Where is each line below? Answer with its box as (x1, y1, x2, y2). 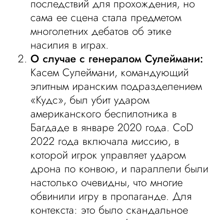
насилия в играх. (30, 37, 109, 53)
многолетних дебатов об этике (30, 23, 172, 39)
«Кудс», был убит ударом (30, 92, 150, 108)
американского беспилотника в (30, 106, 177, 121)
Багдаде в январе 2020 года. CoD (30, 119, 194, 135)
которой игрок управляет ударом (30, 147, 186, 163)
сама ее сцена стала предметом (30, 9, 182, 25)
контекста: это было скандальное (30, 202, 189, 218)
